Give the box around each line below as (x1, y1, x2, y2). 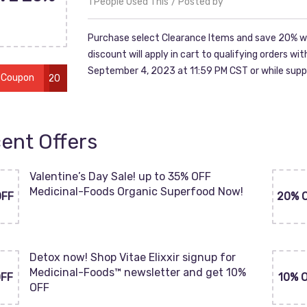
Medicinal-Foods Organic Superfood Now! (29, 185, 243, 198)
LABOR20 (19, 73, 60, 84)
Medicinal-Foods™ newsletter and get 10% (29, 266, 246, 279)
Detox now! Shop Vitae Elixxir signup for (29, 251, 236, 264)
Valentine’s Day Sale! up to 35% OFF (29, 170, 211, 183)
